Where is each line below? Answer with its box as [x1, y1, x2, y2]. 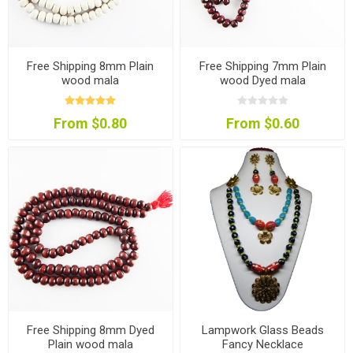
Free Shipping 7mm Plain [199, 58, 326, 73]
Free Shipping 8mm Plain [27, 58, 154, 73]
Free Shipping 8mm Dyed [26, 322, 154, 337]
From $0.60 [225, 114, 299, 132]
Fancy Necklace [221, 336, 303, 351]
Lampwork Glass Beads [201, 322, 324, 337]
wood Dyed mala [219, 72, 306, 87]
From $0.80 [54, 114, 128, 132]
